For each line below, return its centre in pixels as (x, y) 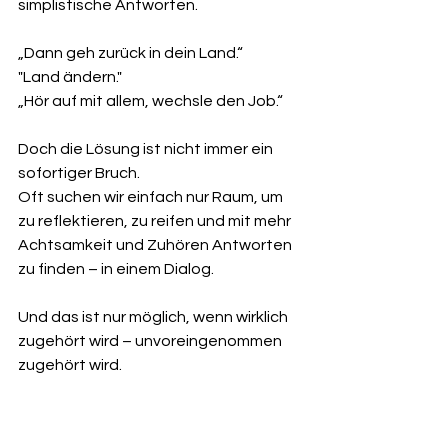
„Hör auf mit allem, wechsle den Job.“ (150, 101)
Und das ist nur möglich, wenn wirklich (154, 317)
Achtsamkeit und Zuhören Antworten (156, 245)
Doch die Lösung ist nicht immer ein (147, 149)
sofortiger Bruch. (79, 173)
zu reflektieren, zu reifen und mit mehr (156, 221)
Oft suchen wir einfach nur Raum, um (152, 197)
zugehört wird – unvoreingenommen (151, 341)
